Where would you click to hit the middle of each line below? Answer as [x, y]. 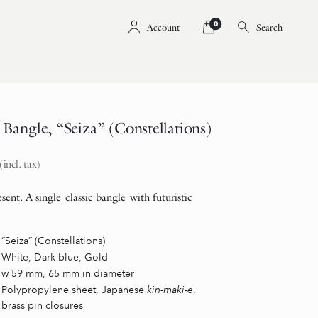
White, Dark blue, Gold [55, 257]
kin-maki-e [170, 290]
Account [163, 27]
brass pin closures [42, 306]
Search [269, 27]
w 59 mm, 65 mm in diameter [68, 274]
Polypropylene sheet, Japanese [74, 290]
